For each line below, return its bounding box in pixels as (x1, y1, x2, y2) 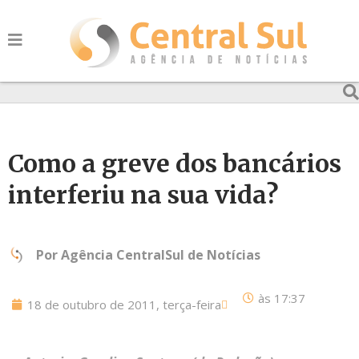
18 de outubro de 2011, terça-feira (27, 296, 221, 313)
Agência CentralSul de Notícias (61, 246, 260, 264)
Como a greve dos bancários (8, 148, 341, 179)
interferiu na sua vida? (8, 179, 278, 210)
